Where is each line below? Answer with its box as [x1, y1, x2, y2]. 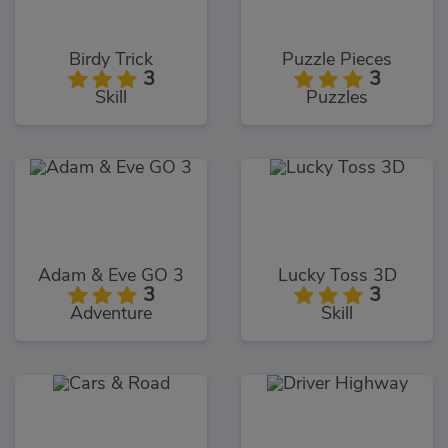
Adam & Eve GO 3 [38, 266, 184, 285]
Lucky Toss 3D [277, 266, 397, 285]
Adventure [70, 304, 152, 323]
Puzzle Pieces [282, 50, 392, 69]
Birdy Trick [69, 50, 153, 69]
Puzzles [306, 88, 368, 107]
